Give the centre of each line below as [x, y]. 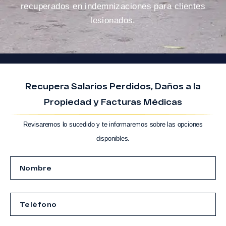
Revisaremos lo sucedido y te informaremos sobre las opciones [113, 124]
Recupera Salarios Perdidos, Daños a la [113, 86]
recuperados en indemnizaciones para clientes [113, 6]
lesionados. [113, 20]
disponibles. [113, 138]
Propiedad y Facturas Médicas [113, 101]
